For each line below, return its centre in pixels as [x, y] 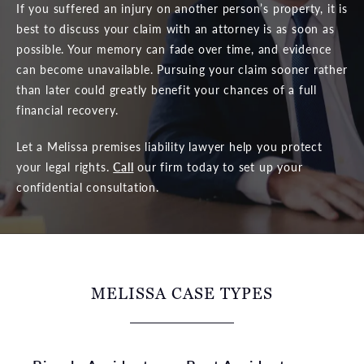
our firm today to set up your [218, 166]
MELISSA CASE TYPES [182, 293]
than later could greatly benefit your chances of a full [167, 89]
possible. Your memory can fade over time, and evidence [174, 48]
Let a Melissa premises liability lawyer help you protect [169, 146]
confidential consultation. [88, 186]
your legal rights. [65, 166]
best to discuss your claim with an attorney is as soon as [175, 28]
